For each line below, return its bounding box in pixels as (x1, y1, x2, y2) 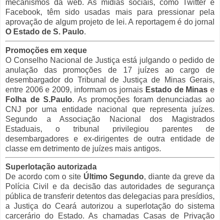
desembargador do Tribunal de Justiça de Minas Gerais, (5, 75, 215, 84)
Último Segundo (83, 172, 144, 181)
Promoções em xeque (5, 46, 87, 55)
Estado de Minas (145, 85, 208, 94)
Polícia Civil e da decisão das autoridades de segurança (5, 182, 215, 191)
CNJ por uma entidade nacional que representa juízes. (5, 105, 215, 113)
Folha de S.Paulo (5, 95, 73, 104)
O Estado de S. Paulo (5, 27, 84, 36)
